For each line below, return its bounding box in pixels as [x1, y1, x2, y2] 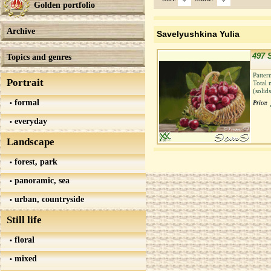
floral [12, 235, 34, 244]
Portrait [7, 77, 44, 88]
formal [12, 97, 39, 107]
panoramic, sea [12, 175, 70, 185]
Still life [7, 214, 42, 226]
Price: [253, 99, 267, 106]
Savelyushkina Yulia [157, 30, 240, 39]
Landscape [7, 136, 54, 148]
